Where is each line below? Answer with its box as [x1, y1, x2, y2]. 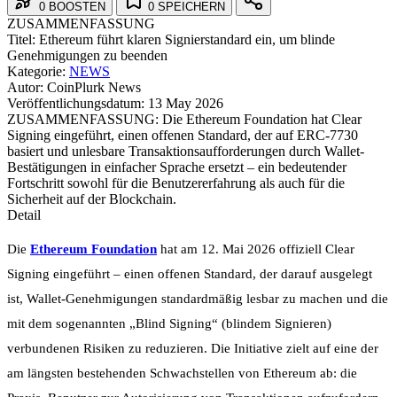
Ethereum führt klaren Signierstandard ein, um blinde [39, 31, 335, 47]
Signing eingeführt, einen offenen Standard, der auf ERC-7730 [7, 127, 358, 143]
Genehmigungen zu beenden [7, 47, 167, 63]
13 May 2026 [148, 95, 223, 111]
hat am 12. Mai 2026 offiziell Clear [157, 241, 354, 256]
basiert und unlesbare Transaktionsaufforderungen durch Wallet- [7, 143, 364, 159]
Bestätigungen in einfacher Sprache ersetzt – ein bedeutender [7, 159, 346, 175]
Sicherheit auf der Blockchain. [7, 191, 176, 206]
